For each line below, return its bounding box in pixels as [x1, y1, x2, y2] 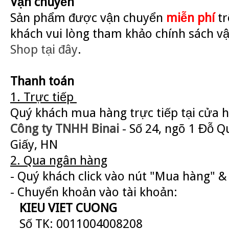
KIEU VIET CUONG [10, 200, 117, 215]
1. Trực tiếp [10, 89, 77, 104]
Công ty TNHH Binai [10, 121, 119, 136]
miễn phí [166, 10, 215, 25]
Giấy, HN [10, 137, 58, 152]
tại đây [41, 42, 78, 57]
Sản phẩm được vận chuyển [10, 10, 166, 25]
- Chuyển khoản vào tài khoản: [10, 185, 177, 199]
